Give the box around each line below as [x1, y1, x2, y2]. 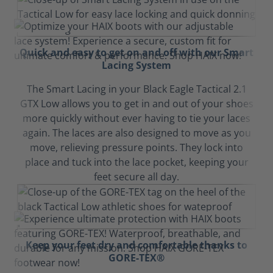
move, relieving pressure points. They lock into [30, 141, 243, 154]
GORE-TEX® [108, 251, 165, 264]
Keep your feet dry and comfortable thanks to [26, 238, 247, 252]
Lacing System [102, 58, 171, 72]
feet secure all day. [94, 170, 179, 183]
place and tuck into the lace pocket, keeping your [24, 155, 249, 169]
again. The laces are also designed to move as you [22, 126, 251, 140]
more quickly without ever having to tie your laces [23, 112, 250, 125]
